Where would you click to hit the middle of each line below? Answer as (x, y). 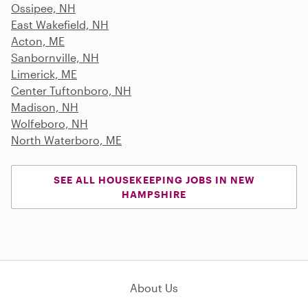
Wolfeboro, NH (49, 123)
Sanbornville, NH (55, 57)
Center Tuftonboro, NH (71, 90)
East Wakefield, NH (60, 24)
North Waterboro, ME (66, 140)
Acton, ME (38, 41)
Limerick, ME (44, 74)
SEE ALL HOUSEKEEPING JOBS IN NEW (154, 179)
